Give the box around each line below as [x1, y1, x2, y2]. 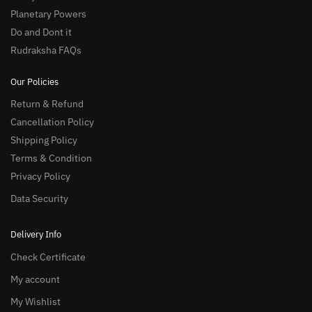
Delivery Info [10, 228, 61, 241]
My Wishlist [10, 295, 61, 308]
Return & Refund [10, 97, 84, 111]
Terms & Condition [10, 152, 92, 165]
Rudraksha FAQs [10, 43, 81, 56]
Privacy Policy [10, 170, 70, 183]
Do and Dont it [10, 25, 72, 38]
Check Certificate [10, 250, 86, 263]
